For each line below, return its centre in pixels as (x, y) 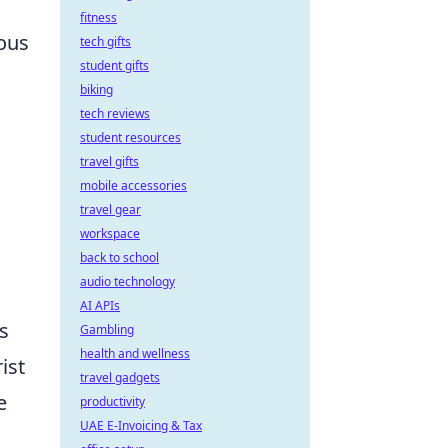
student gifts (114, 65)
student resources (130, 137)
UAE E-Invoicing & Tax (141, 425)
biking (96, 89)
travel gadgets (120, 377)
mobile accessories (133, 185)
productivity (112, 401)
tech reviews (115, 113)
